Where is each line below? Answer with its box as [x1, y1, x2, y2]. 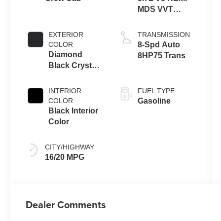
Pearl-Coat [48, 72, 88, 80]
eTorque [137, 15, 169, 24]
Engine [137, 26, 164, 35]
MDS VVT [137, 4, 173, 13]
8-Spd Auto [137, 40, 180, 49]
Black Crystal [48, 61, 99, 70]
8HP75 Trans [137, 51, 185, 60]
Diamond [48, 50, 83, 59]
